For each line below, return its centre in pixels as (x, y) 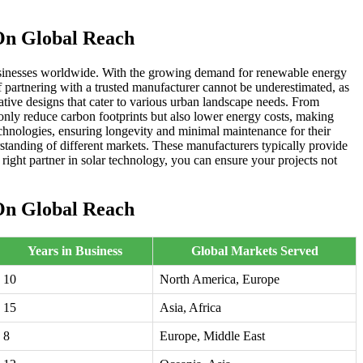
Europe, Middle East (212, 336)
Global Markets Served (254, 251)
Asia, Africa (190, 308)
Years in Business (75, 251)
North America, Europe (220, 280)
